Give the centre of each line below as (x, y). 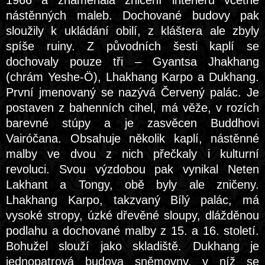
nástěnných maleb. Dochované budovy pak (132, 15)
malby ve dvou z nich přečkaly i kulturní (132, 154)
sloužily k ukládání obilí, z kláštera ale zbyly (132, 31)
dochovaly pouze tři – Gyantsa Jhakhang (132, 62)
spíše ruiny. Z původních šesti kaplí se (132, 46)
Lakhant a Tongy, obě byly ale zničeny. (132, 185)
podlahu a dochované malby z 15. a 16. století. (132, 231)
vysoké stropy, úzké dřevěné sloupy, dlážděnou (132, 215)
